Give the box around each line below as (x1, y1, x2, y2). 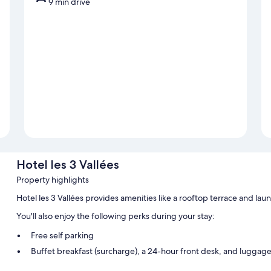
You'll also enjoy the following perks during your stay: (16, 211, 215, 222)
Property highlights (16, 174, 89, 186)
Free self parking (30, 230, 94, 241)
